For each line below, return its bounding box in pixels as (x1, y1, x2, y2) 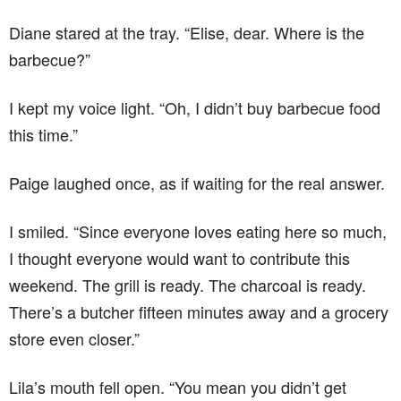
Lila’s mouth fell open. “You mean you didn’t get (9, 374, 346, 398)
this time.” (9, 122, 78, 146)
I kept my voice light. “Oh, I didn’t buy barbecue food (9, 95, 380, 119)
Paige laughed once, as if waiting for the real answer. (9, 170, 385, 194)
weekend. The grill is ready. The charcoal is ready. (9, 272, 366, 296)
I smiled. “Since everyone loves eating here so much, (9, 218, 387, 243)
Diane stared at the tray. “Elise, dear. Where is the (9, 20, 364, 44)
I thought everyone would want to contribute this (9, 245, 350, 269)
